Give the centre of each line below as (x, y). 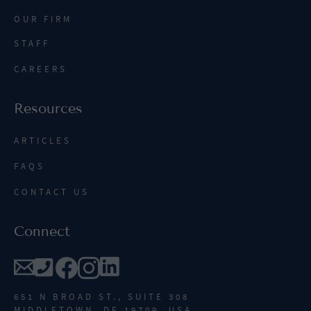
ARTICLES (43, 141)
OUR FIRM (43, 19)
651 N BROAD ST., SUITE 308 (102, 297)
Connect (42, 232)
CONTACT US (52, 192)
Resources (48, 109)
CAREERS (41, 69)
